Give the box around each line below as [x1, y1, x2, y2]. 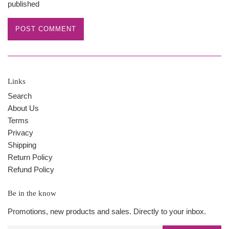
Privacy [8, 128, 33, 137]
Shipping [8, 140, 36, 149]
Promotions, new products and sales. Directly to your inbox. [8, 207, 206, 216]
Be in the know [8, 189, 56, 197]
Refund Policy [8, 165, 54, 174]
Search [8, 91, 32, 100]
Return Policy [8, 152, 53, 162]
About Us [8, 103, 39, 112]
